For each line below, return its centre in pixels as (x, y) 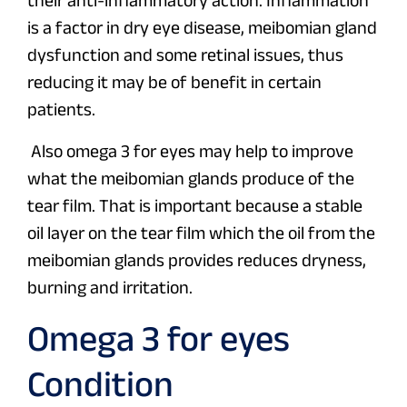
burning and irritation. (110, 288)
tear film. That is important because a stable (195, 206)
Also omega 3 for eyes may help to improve (190, 151)
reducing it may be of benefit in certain (174, 82)
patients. (61, 109)
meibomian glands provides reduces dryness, (197, 260)
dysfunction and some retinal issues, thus (185, 55)
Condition (100, 384)
